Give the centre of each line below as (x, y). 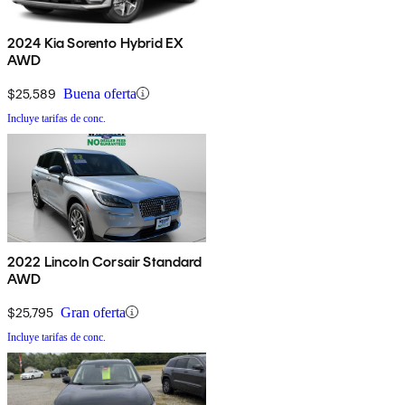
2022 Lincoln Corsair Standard (105, 261)
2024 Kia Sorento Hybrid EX (96, 42)
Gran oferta (93, 312)
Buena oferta (100, 93)
